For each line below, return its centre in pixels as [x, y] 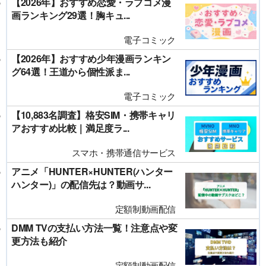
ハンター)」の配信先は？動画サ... [81, 185]
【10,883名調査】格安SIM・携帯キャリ [94, 115]
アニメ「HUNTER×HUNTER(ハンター [92, 172]
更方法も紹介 [39, 241]
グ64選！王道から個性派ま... [71, 72]
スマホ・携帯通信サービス [123, 153]
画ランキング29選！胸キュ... [71, 15]
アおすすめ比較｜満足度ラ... [70, 128]
